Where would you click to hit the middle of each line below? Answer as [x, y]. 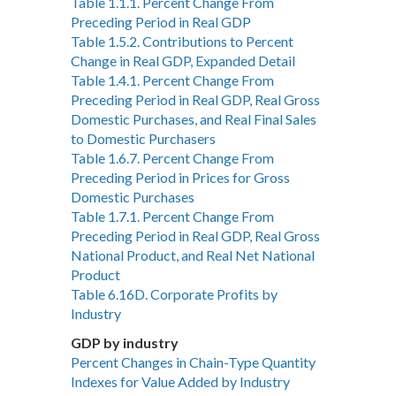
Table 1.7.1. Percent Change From [172, 217]
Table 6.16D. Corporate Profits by [174, 294]
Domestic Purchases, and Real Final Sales [194, 119]
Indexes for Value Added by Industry [180, 382]
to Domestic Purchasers [143, 139]
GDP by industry [125, 343]
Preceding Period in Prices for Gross [180, 178]
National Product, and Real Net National [193, 255]
